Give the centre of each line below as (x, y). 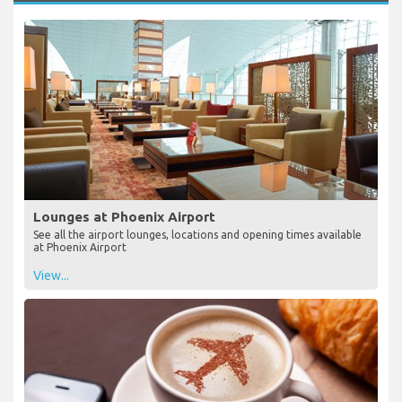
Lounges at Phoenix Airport (124, 216)
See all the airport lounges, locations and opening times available (197, 234)
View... (51, 275)
